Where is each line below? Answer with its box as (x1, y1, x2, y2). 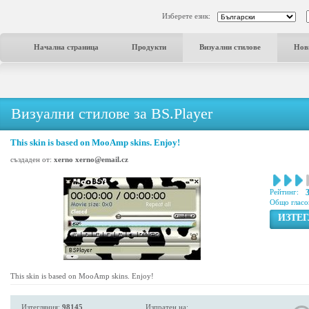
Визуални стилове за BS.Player (11, 105, 212, 122)
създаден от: (10, 155, 54, 163)
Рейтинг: (270, 188, 299, 196)
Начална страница (34, 43, 99, 51)
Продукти (132, 43, 166, 51)
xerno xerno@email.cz (54, 155, 128, 163)
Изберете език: (162, 12, 210, 20)
